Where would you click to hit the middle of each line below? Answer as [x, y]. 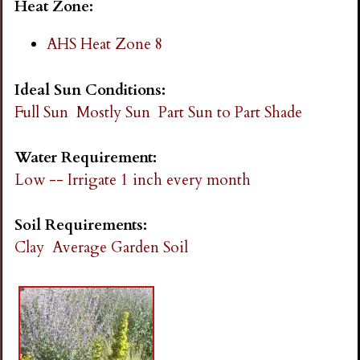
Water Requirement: [88, 158]
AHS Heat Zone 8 [105, 45]
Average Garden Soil [121, 248]
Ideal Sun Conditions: [92, 90]
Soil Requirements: [83, 225]
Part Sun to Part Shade [231, 112]
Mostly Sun [114, 112]
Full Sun [42, 112]
